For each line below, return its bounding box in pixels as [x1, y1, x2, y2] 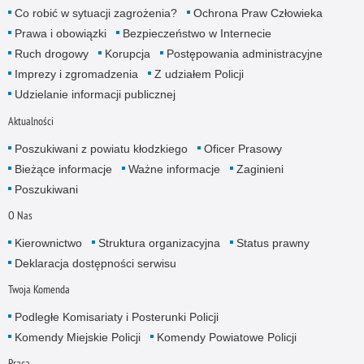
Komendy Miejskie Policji [14, 330, 141, 344]
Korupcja [104, 47, 150, 61]
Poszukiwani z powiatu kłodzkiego [14, 141, 188, 155]
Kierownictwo [14, 236, 82, 249]
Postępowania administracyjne [166, 47, 323, 61]
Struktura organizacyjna [97, 236, 220, 249]
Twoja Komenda [7, 281, 70, 297]
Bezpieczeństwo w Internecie [122, 27, 271, 41]
